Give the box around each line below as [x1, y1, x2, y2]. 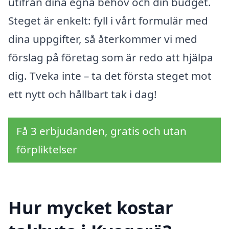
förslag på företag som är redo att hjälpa [8, 50, 213, 65]
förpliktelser [16, 142, 77, 157]
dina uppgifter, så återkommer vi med [8, 32, 197, 47]
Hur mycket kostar [8, 195, 173, 219]
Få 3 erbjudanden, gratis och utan [16, 124, 187, 139]
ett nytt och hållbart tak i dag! [8, 87, 157, 102]
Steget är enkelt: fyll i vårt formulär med [8, 13, 208, 28]
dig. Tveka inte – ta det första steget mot [8, 68, 212, 83]
